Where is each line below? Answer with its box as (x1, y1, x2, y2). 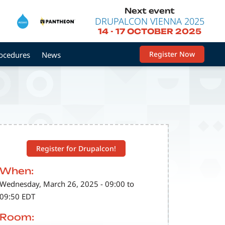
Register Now (149, 49, 195, 59)
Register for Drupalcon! (36, 143, 117, 153)
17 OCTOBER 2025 (115, 27, 201, 37)
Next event (124, 6, 175, 16)
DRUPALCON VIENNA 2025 (94, 15, 204, 27)
